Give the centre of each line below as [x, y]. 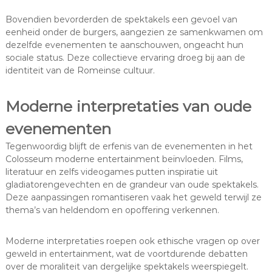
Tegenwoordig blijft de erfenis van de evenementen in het [129, 146]
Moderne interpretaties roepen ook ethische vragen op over [132, 241]
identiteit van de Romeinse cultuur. [80, 70]
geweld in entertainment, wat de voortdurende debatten [126, 253]
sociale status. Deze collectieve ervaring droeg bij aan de [125, 57]
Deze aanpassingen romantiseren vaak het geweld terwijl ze [133, 197]
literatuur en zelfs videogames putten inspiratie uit [111, 172]
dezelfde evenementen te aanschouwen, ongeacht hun [124, 45]
